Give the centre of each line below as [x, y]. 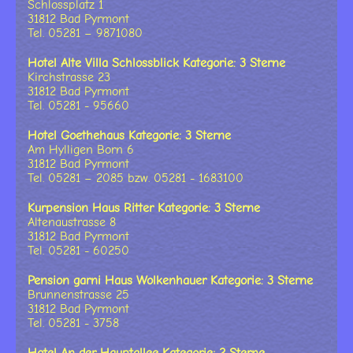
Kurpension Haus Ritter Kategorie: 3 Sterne [144, 208]
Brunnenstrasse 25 [78, 295]
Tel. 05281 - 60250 [78, 251]
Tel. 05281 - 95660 [78, 106]
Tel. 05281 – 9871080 [85, 33]
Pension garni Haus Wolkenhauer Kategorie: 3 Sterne [170, 281]
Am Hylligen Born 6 [81, 150]
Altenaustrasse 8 [72, 223]
